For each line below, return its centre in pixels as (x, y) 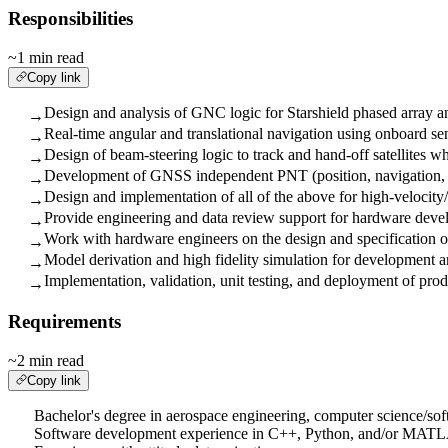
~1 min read (46, 57)
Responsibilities (70, 19)
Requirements (64, 322)
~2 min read (46, 361)
